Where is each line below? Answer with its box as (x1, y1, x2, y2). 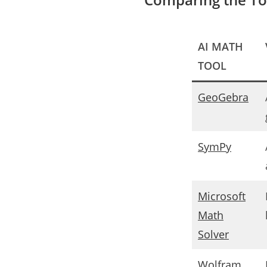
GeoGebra (198, 89, 249, 104)
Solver (198, 226, 229, 241)
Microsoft (198, 188, 246, 203)
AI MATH (198, 39, 243, 54)
